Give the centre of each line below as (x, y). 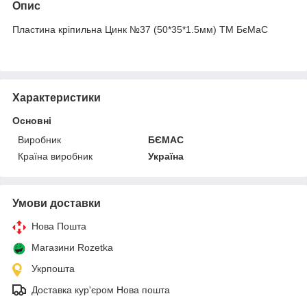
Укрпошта (53, 268)
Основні (32, 120)
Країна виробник (55, 156)
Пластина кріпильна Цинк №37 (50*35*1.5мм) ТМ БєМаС (140, 29)
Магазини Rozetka (72, 247)
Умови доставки (57, 203)
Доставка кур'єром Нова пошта (101, 290)
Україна (166, 156)
